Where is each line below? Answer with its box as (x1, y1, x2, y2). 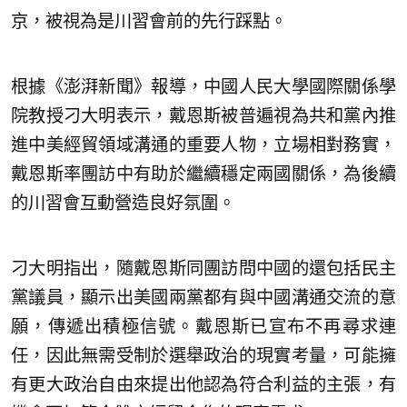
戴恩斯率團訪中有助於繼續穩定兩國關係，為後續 (11, 164, 396, 184)
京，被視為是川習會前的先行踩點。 (11, 11, 287, 31)
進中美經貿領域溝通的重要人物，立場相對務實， (11, 134, 396, 154)
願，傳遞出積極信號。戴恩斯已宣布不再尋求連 (11, 316, 396, 336)
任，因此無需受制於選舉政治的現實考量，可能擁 (11, 345, 396, 365)
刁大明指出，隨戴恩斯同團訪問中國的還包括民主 (11, 258, 396, 278)
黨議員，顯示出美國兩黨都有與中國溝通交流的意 (11, 287, 396, 307)
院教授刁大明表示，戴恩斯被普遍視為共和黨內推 (11, 105, 396, 125)
